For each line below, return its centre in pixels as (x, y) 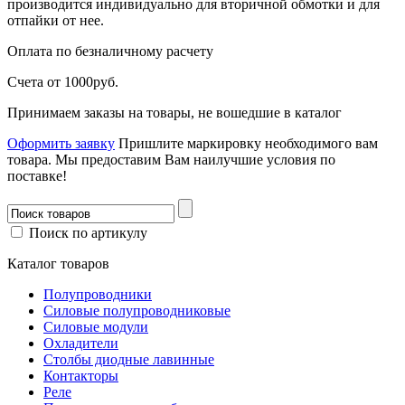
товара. (29, 159)
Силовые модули (96, 326)
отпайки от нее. (56, 20)
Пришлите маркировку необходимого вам (248, 143)
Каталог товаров (58, 263)
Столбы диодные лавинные (129, 359)
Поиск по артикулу (86, 232)
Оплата (32, 51)
